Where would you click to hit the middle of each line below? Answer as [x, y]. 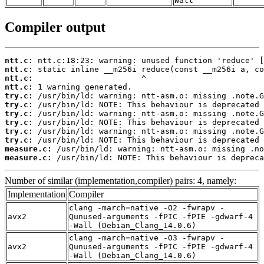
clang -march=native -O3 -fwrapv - [147, 238]
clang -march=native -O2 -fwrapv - [147, 208]
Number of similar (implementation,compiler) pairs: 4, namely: [121, 181]
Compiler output [55, 27]
